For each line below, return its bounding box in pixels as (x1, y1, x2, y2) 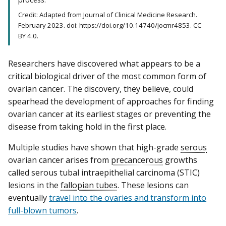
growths (163, 154, 197, 165)
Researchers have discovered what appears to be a (8, 58, 200, 69)
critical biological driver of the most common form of (8, 70, 206, 82)
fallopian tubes (61, 179, 118, 191)
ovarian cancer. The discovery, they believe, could (8, 83, 193, 94)
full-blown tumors (8, 204, 77, 216)
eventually (8, 192, 49, 203)
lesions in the (8, 179, 61, 191)
